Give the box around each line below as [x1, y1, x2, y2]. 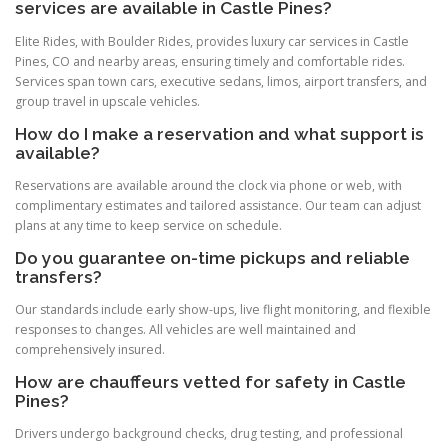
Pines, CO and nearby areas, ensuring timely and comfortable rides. [15, 52, 405, 70]
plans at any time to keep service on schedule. [15, 216, 282, 234]
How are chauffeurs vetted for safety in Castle [15, 372, 406, 393]
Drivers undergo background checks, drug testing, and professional [15, 425, 403, 443]
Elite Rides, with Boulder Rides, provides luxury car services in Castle [15, 32, 409, 50]
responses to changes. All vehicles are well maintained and [15, 321, 356, 339]
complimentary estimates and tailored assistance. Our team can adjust [15, 196, 421, 214]
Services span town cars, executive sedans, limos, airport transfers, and [15, 72, 427, 90]
